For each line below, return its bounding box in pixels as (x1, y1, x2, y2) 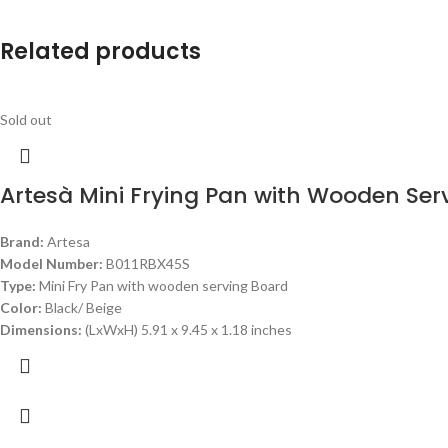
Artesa (47, 233, 90, 251)
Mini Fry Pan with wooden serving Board (39, 277, 288, 295)
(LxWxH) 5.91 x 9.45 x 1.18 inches (85, 321, 292, 339)
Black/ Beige (45, 299, 122, 317)
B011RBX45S (106, 255, 190, 273)
